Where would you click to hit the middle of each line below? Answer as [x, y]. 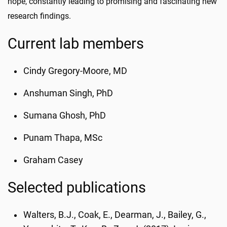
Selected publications [77, 187]
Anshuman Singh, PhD [68, 93]
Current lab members [76, 44]
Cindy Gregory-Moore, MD [75, 71]
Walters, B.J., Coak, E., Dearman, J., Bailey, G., [115, 215]
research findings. [39, 16]
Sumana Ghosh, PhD [65, 116]
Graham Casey [53, 160]
